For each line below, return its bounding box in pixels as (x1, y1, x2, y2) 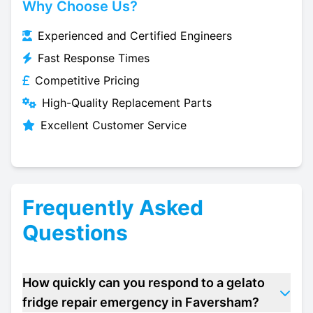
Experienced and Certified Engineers (38, 29, 232, 43)
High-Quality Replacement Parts (42, 96, 212, 110)
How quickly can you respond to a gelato (22, 275, 265, 290)
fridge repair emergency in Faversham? (22, 295, 259, 310)
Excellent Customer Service (41, 118, 187, 132)
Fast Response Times (38, 51, 150, 65)
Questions (22, 220, 128, 245)
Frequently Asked (22, 195, 203, 220)
